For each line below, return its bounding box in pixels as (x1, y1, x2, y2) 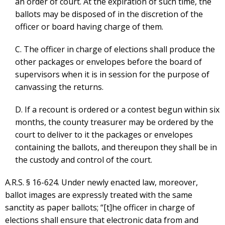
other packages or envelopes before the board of (15, 56, 202, 68)
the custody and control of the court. (15, 154, 152, 166)
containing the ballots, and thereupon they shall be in (15, 142, 217, 153)
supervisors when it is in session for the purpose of (15, 69, 209, 80)
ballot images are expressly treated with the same (5, 189, 192, 201)
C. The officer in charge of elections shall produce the (15, 44, 215, 55)
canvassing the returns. (15, 81, 103, 93)
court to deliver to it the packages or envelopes (15, 129, 193, 141)
